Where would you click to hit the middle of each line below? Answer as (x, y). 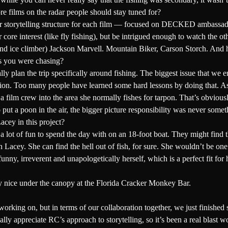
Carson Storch (183, 49)
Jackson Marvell (76, 49)
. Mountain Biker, (131, 49)
